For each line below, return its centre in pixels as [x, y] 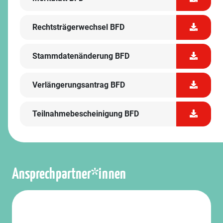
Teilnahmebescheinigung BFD [86, 114]
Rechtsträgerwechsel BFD [78, 27]
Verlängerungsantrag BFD [79, 85]
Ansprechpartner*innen [69, 174]
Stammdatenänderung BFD [81, 56]
